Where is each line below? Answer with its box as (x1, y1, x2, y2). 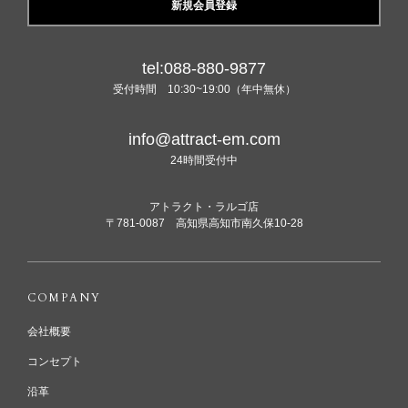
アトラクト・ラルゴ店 (149, 200, 259, 214)
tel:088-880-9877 (142, 59, 266, 78)
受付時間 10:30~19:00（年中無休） (112, 83, 296, 97)
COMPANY (27, 291, 101, 306)
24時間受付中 (170, 154, 238, 168)
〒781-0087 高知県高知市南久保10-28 (105, 217, 303, 230)
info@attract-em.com (127, 130, 280, 149)
